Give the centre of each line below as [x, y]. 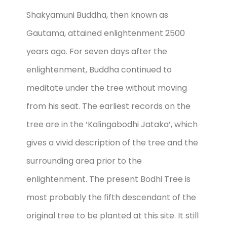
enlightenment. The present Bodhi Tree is [108, 179]
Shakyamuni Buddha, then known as [97, 15]
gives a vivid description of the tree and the [112, 143]
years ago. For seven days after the [97, 52]
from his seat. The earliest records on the [108, 106]
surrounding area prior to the [84, 161]
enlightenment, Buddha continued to [99, 70]
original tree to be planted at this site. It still [112, 216]
